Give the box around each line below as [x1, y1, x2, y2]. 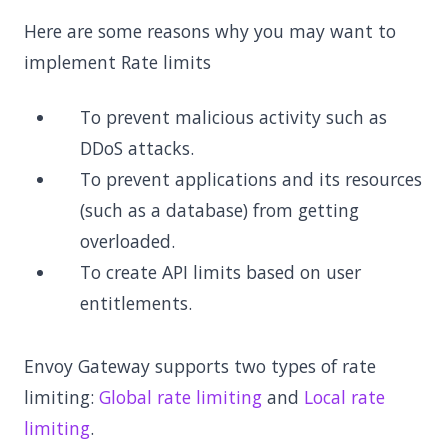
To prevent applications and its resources [80, 167, 422, 191]
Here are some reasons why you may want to [24, 19, 396, 43]
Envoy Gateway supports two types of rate [24, 354, 376, 378]
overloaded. [80, 229, 175, 253]
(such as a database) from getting [80, 198, 359, 222]
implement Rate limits [24, 50, 211, 74]
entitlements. [80, 291, 192, 315]
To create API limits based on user [80, 260, 361, 284]
